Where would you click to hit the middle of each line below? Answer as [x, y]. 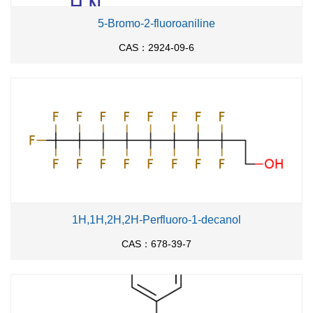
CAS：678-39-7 [156, 244]
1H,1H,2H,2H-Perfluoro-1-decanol [156, 220]
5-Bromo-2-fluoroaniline [156, 23]
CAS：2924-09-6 [156, 48]
